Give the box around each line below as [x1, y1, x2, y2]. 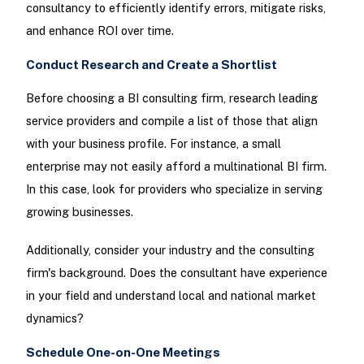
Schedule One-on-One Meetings [25, 345, 220, 360]
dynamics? [25, 311, 84, 326]
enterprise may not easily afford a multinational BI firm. [25, 159, 327, 174]
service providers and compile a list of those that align [25, 114, 318, 128]
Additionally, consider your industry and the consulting [25, 243, 314, 258]
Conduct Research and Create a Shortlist [25, 57, 277, 71]
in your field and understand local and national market [25, 288, 316, 303]
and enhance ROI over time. [25, 23, 174, 37]
